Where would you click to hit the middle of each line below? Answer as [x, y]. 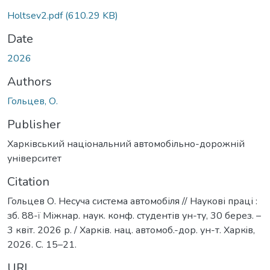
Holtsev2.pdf [36, 15]
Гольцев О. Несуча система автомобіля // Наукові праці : [132, 201]
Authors [30, 81]
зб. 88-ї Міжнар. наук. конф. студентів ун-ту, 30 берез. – [134, 215]
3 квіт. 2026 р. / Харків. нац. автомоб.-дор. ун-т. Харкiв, [131, 230]
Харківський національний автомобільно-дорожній [126, 144]
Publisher [34, 124]
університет [34, 158]
